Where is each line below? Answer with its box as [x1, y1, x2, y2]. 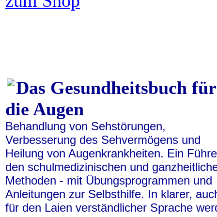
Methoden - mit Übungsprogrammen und [5, 174, 212, 187]
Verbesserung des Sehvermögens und [5, 133, 201, 146]
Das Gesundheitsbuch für [16, 77, 216, 98]
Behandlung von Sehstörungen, [5, 120, 166, 133]
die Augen [5, 99, 84, 119]
